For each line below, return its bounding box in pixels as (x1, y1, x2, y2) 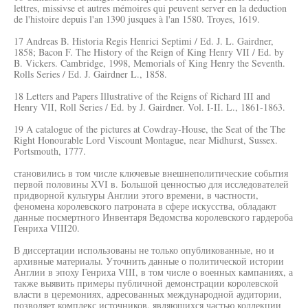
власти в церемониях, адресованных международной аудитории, (14, 287, 282, 300)
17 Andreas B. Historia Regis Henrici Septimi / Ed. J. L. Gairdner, (14, 34, 274, 47)
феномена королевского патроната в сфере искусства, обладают (14, 199, 276, 212)
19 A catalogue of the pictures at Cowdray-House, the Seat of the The (14, 122, 285, 135)
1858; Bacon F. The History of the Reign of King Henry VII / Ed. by (14, 45, 284, 58)
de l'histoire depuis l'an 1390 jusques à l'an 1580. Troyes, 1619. (14, 12, 260, 25)
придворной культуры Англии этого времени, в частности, (14, 188, 258, 201)
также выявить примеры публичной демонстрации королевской (14, 276, 278, 289)
